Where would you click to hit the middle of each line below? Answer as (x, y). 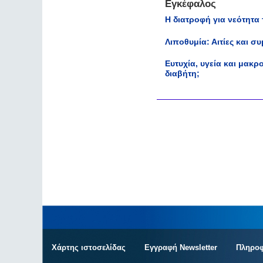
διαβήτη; (183, 74)
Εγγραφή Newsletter (181, 247)
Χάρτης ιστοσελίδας (89, 247)
